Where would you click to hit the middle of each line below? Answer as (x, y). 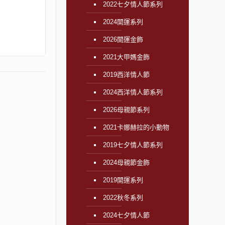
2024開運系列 (123, 22)
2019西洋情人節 (126, 75)
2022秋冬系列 (123, 198)
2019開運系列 (123, 180)
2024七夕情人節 (126, 215)
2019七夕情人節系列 (133, 145)
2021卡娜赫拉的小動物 (136, 127)
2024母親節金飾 (126, 162)
